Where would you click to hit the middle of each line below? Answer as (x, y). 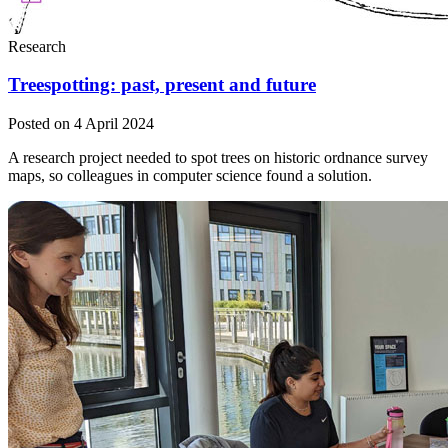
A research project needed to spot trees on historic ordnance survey (218, 157)
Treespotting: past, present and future (162, 85)
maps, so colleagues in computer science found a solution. (190, 175)
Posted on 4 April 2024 (81, 123)
